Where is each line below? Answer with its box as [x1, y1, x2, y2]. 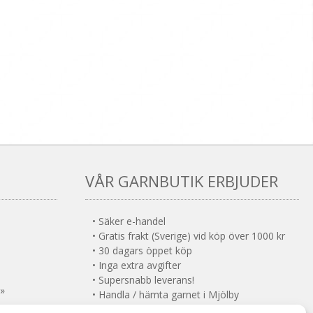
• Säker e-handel [92, 214, 166, 228]
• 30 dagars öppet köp [92, 244, 192, 258]
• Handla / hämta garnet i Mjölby [92, 288, 239, 302]
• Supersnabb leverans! [92, 273, 194, 287]
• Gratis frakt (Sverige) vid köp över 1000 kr [92, 229, 285, 243]
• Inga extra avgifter [92, 259, 181, 272]
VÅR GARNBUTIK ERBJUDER [85, 170, 278, 192]
